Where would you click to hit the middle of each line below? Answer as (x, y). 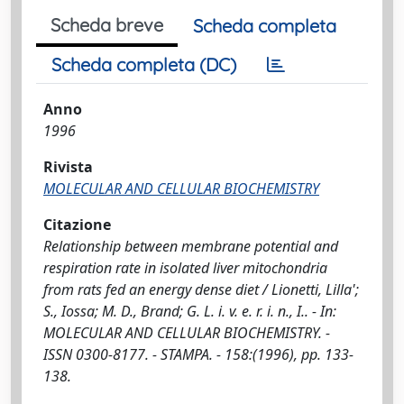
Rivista (68, 167)
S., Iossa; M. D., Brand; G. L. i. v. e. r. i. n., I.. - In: (190, 311)
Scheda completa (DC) (144, 64)
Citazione (77, 225)
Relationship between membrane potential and (191, 246)
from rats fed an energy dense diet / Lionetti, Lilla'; (201, 289)
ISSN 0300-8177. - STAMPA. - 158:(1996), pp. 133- (198, 354)
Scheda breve (107, 25)
